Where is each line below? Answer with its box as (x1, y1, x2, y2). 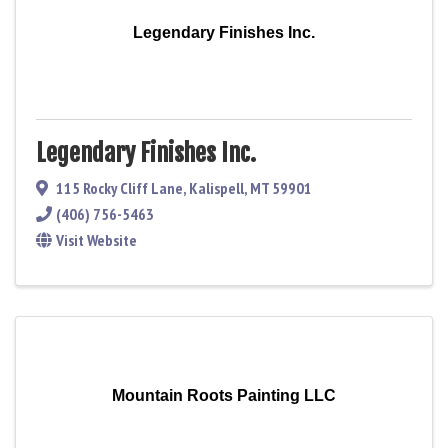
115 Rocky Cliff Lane (56, 177, 183, 198)
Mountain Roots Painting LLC (112, 386, 336, 404)
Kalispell (189, 177, 244, 198)
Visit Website (56, 229, 137, 250)
